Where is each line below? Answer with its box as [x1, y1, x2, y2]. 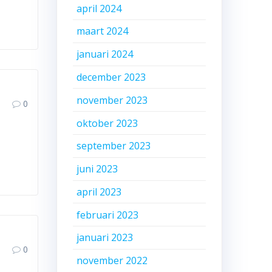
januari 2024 [76, 47, 134, 61]
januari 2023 [76, 231, 134, 245]
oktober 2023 [76, 116, 138, 130]
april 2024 [76, 1, 122, 15]
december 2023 [76, 70, 146, 84]
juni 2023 [76, 162, 118, 176]
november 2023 [76, 93, 148, 107]
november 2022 [76, 254, 148, 268]
